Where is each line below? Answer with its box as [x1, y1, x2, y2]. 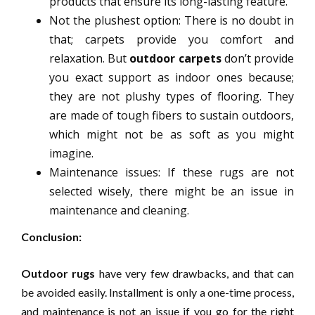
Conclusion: [21, 230, 82, 244]
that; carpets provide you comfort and [49, 32, 294, 48]
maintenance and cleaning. [49, 202, 189, 219]
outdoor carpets [129, 51, 221, 67]
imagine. [49, 146, 94, 162]
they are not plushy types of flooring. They [49, 89, 294, 105]
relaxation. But [49, 51, 130, 67]
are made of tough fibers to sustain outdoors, [49, 108, 294, 124]
